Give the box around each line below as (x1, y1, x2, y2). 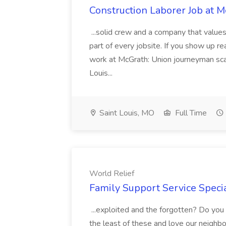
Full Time (173, 107, 207, 119)
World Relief (89, 168, 134, 179)
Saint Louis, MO (97, 107, 154, 119)
